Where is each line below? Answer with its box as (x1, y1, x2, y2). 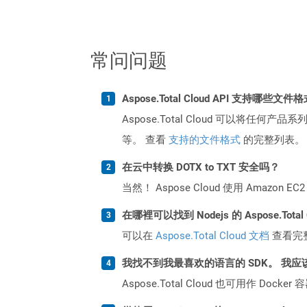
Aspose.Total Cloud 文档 (156, 229, 269, 242)
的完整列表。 (241, 133, 305, 146)
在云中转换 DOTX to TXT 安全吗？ (122, 160, 280, 173)
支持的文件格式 (169, 133, 241, 146)
